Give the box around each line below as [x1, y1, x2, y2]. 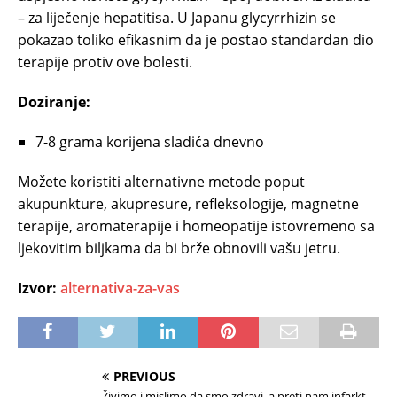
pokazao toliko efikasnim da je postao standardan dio [18, 30, 374, 51]
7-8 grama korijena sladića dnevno [35, 132, 264, 152]
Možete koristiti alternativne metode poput [18, 172, 305, 192]
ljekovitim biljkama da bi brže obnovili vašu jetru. [18, 238, 340, 259]
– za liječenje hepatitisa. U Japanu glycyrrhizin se [18, 8, 336, 28]
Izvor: [18, 278, 60, 299]
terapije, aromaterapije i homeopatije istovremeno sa [18, 216, 375, 237]
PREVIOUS [113, 368, 175, 385]
